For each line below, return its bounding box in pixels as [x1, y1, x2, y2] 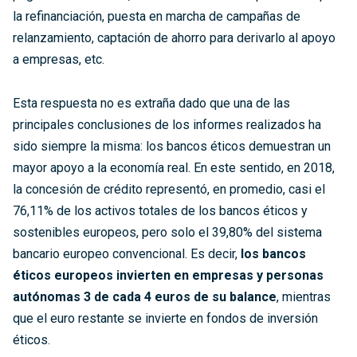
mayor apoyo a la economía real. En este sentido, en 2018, [13, 159, 335, 175]
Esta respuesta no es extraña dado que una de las [13, 95, 290, 111]
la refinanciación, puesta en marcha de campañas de [13, 8, 300, 24]
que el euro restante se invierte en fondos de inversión [13, 310, 318, 326]
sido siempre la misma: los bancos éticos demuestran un [13, 138, 331, 154]
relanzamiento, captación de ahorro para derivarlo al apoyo [13, 29, 335, 45]
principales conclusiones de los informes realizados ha [13, 116, 321, 132]
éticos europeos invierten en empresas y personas [13, 267, 324, 283]
